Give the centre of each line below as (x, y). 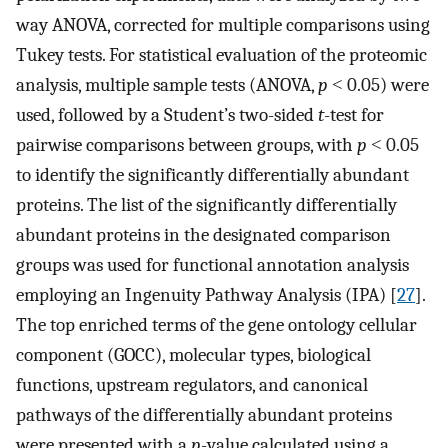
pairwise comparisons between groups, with (186, 145)
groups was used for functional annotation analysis (212, 265)
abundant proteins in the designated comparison (203, 235)
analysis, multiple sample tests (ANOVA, (167, 85)
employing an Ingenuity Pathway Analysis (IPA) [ (206, 295)
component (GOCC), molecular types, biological (193, 355)
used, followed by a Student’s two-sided (167, 115)
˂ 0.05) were (378, 85)
